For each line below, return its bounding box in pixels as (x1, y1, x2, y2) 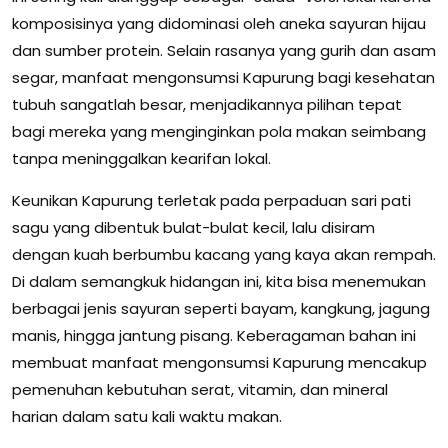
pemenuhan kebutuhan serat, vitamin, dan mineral (12, 378, 388, 400)
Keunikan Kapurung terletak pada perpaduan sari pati (12, 189, 411, 211)
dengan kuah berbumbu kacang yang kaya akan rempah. (12, 243, 436, 265)
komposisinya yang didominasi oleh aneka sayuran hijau (12, 12, 426, 34)
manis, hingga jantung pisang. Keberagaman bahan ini (12, 324, 416, 346)
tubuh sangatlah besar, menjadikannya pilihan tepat (12, 93, 402, 115)
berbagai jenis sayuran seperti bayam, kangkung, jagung (12, 297, 430, 319)
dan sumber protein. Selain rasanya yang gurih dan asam (12, 39, 436, 61)
